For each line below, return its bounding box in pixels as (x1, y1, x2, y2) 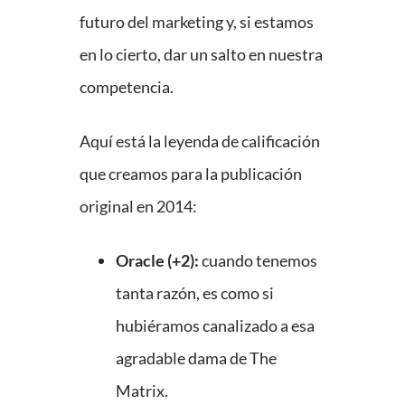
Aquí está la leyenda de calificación (80, 131, 320, 152)
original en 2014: (80, 196, 197, 217)
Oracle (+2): (116, 250, 199, 271)
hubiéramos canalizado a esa (116, 316, 315, 336)
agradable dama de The (116, 348, 277, 369)
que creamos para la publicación (80, 164, 302, 184)
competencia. (80, 77, 174, 98)
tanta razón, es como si (116, 283, 274, 304)
